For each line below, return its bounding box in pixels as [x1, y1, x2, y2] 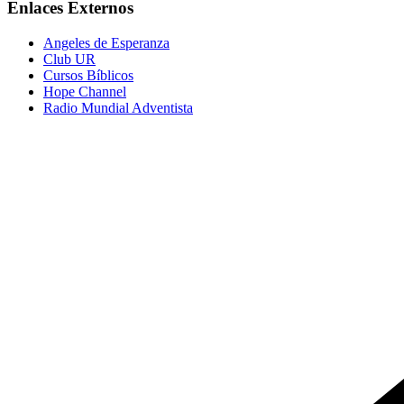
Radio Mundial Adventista [43, 99, 193, 115]
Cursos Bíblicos [43, 67, 133, 83]
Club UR [43, 50, 96, 67]
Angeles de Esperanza [43, 34, 170, 50]
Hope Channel [43, 83, 126, 99]
